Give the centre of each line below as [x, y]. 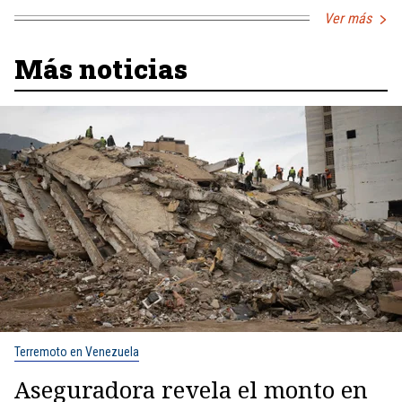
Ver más [348, 18]
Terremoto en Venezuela [77, 351]
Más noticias [101, 68]
